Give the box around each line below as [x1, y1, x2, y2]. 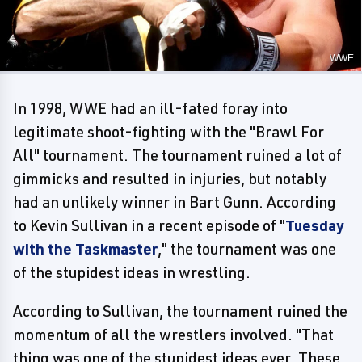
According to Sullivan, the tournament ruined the [13, 301, 347, 321]
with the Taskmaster [13, 238, 158, 259]
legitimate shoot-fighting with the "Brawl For [13, 121, 324, 141]
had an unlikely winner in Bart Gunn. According [13, 192, 336, 212]
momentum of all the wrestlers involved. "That [13, 324, 334, 344]
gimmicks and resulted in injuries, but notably [13, 168, 326, 188]
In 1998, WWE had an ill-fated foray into [13, 98, 288, 118]
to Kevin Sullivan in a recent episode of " [13, 215, 285, 235]
